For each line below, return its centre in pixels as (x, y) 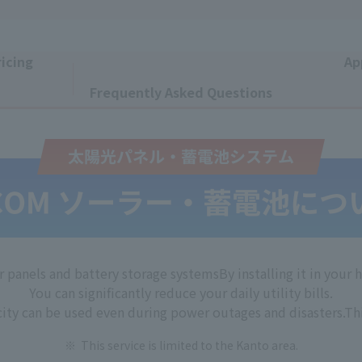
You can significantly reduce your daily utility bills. (181, 293)
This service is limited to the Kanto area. (189, 345)
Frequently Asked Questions (181, 93)
